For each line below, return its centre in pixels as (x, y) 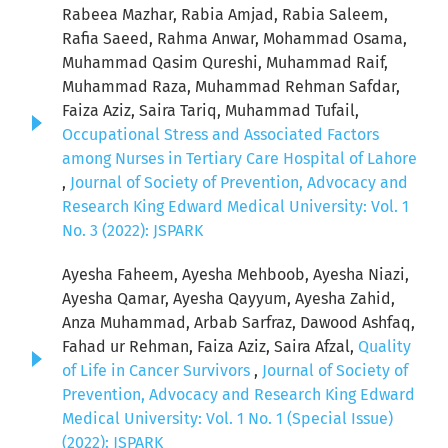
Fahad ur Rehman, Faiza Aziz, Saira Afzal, (210, 347)
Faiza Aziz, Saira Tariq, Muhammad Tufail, (210, 111)
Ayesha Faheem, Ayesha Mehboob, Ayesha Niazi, (235, 275)
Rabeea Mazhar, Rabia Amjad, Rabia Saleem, (225, 15)
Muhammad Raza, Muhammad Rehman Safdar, (231, 87)
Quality (384, 347)
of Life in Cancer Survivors (158, 371)
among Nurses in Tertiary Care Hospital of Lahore (239, 159)
